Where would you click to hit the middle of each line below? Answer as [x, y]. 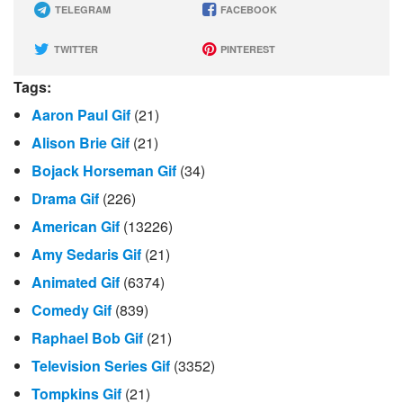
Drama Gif [65, 198]
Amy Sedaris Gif [86, 254]
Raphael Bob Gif [87, 337]
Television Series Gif [101, 365]
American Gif [76, 226]
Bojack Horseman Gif [104, 170]
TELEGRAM [81, 9]
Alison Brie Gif [81, 142]
